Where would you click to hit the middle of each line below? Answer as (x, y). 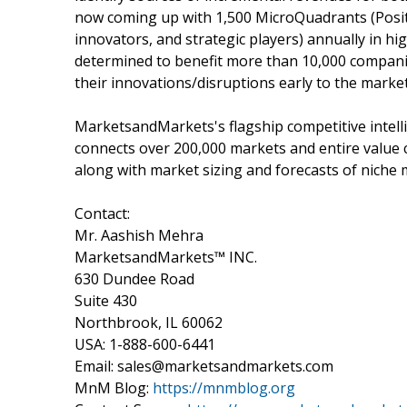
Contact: (102, 213)
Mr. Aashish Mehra (139, 235)
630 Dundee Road (134, 278)
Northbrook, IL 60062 (149, 322)
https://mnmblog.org (224, 387)
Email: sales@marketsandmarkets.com (204, 366)
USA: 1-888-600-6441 (145, 344)
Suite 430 (106, 300)
